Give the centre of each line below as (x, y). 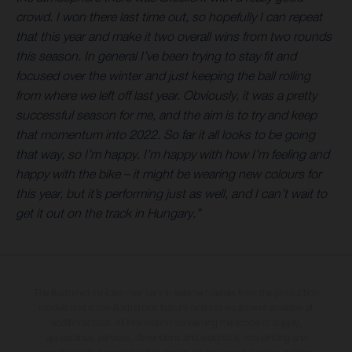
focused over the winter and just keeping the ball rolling (163, 75)
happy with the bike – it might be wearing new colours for (169, 173)
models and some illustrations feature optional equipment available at (176, 307)
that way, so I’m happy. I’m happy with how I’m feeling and (172, 154)
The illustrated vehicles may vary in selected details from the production (176, 292)
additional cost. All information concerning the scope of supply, (176, 322)
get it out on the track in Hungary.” (108, 213)
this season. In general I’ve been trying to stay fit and (156, 55)
